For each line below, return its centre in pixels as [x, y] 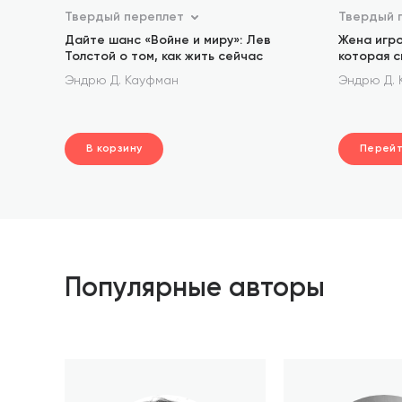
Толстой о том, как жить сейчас [164, 57]
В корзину [114, 149]
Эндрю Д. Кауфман [122, 80]
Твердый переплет [124, 17]
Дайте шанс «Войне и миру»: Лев [168, 40]
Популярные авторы [195, 289]
